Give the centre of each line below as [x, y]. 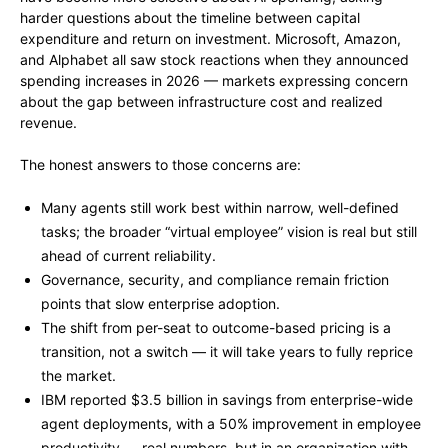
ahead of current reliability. [128, 256]
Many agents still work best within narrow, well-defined [220, 208]
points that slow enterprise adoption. [160, 304]
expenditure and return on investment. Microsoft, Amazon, [210, 39]
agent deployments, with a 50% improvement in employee [231, 424]
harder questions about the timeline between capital [190, 18]
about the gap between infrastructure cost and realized [201, 102]
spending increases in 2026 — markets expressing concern [214, 81]
